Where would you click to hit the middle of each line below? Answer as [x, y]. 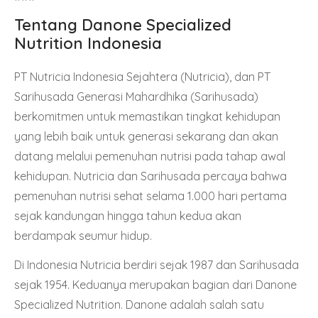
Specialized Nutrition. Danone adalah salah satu [139, 305]
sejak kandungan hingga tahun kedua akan [128, 216]
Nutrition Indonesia [88, 44]
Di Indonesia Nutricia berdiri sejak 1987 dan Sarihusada [157, 265]
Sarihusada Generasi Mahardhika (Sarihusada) [136, 97]
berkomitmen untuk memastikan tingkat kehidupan [147, 117]
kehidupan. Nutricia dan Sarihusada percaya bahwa [150, 176]
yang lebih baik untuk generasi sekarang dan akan [146, 137]
